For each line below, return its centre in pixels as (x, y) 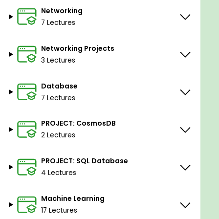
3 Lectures (58, 60)
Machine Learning (73, 199)
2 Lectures (58, 135)
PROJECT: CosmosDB (78, 123)
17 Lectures (59, 211)
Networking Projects (77, 48)
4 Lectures (58, 173)
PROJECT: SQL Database (84, 161)
